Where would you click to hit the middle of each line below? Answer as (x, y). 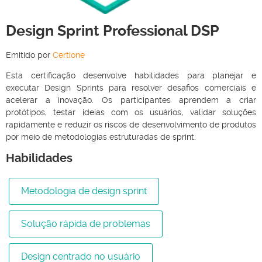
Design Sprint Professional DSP (113, 30)
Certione (69, 55)
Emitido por (29, 55)
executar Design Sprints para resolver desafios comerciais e (131, 88)
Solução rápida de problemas (86, 224)
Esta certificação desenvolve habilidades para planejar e (131, 75)
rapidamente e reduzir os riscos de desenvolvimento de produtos (131, 125)
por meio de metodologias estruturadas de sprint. (101, 137)
